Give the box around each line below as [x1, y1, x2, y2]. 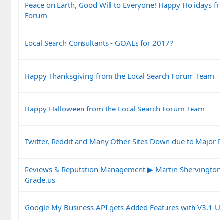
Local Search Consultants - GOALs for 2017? [25, 37, 173, 48]
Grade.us [25, 174, 55, 185]
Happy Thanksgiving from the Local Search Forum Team [25, 70, 214, 81]
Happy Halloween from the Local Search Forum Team [25, 103, 205, 113]
